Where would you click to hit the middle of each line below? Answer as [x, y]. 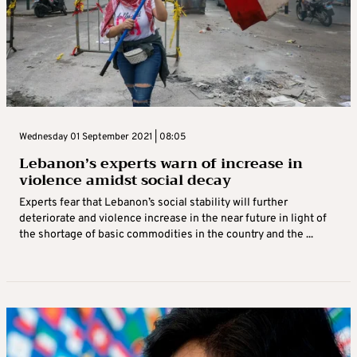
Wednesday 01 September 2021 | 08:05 [102, 137]
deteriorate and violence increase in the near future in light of [173, 218]
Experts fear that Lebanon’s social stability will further [153, 202]
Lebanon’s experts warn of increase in [161, 163]
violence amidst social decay [125, 180]
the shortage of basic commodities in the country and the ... [166, 234]
